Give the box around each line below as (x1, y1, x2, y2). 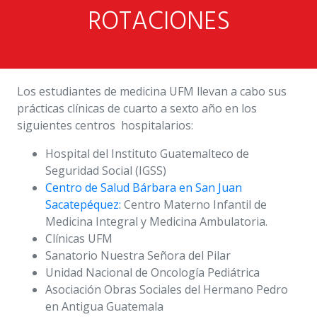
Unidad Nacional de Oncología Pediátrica (45, 265, 260, 281)
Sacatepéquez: (45, 197, 121, 213)
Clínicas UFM (45, 231, 113, 247)
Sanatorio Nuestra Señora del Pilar (45, 248, 234, 264)
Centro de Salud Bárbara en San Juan (45, 180, 242, 196)
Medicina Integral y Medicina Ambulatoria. (45, 214, 267, 230)
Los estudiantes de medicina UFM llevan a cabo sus (17, 83, 287, 100)
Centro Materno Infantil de (121, 197, 267, 213)
